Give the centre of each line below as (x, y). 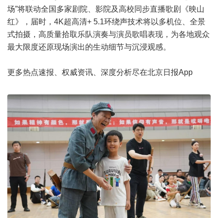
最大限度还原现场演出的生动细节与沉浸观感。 (89, 47)
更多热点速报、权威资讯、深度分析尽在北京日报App (100, 72)
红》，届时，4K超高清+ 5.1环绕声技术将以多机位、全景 (106, 22)
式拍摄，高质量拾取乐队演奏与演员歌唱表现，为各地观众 (109, 34)
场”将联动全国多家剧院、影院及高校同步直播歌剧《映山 (106, 9)
